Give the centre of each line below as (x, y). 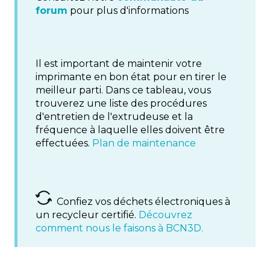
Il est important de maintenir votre (119, 64)
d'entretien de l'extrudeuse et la (114, 117)
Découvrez (165, 215)
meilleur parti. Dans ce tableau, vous (123, 90)
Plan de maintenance (144, 143)
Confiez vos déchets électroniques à (141, 202)
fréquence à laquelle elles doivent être (130, 130)
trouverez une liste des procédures (121, 104)
